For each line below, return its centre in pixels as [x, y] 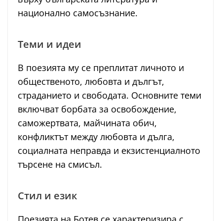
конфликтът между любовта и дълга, [96, 137]
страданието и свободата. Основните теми [110, 95]
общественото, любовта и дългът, [91, 82]
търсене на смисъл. [60, 165]
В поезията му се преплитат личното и [101, 68]
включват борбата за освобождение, [97, 109]
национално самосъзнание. [78, 13]
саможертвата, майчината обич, [87, 123]
